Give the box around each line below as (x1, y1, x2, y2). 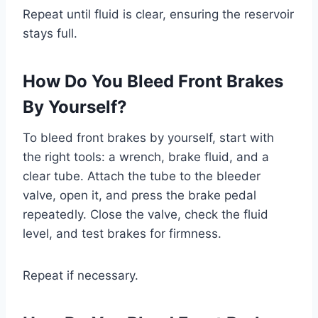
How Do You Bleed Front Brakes (23, 71, 283, 92)
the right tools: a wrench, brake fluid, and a (23, 150, 269, 164)
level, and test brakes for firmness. (23, 226, 221, 241)
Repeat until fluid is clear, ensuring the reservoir (23, 7, 294, 21)
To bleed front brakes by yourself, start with (23, 131, 274, 145)
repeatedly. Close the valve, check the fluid (23, 207, 268, 221)
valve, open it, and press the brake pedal (23, 188, 256, 202)
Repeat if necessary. (23, 268, 138, 283)
